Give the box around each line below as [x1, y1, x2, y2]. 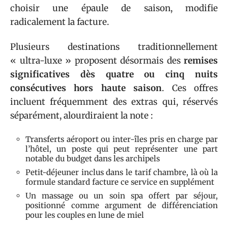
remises [184, 55, 218, 66]
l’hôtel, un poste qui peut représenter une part [25, 144, 218, 154]
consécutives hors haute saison [10, 82, 162, 94]
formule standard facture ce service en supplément [25, 177, 214, 187]
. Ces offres [162, 82, 218, 94]
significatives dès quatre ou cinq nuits [10, 69, 218, 80]
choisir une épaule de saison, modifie [10, 2, 218, 14]
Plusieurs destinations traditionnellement [10, 41, 218, 52]
